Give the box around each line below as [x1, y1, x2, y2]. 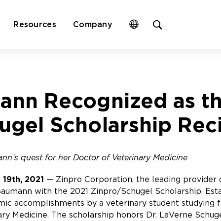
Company [73, 20, 113, 29]
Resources [13, 20, 56, 29]
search [162, 40, 195, 52]
